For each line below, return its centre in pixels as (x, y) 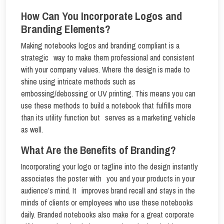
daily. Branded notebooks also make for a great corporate (107, 214)
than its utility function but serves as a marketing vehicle (108, 117)
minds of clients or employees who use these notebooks (107, 202)
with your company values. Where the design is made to (108, 69)
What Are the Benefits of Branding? (98, 150)
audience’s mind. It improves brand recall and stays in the (108, 190)
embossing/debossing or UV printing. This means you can (108, 93)
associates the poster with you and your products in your (108, 178)
